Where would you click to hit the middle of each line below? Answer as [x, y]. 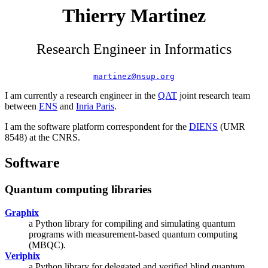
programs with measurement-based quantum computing [133, 234]
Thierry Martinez [134, 16]
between [22, 106]
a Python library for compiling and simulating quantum [132, 223]
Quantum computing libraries [78, 189]
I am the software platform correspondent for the [97, 127]
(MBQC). [47, 245]
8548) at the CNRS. [42, 137]
